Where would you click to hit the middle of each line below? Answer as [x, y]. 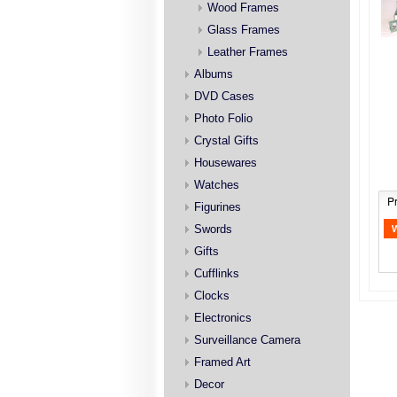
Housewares [226, 163]
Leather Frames [248, 52]
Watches [217, 185]
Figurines [218, 207]
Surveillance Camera [247, 340]
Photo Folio [223, 118]
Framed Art [222, 362]
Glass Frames [244, 30]
